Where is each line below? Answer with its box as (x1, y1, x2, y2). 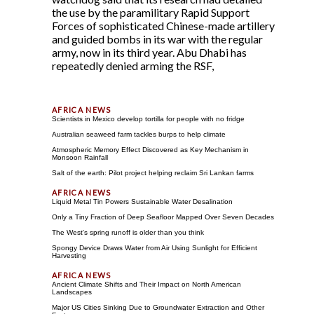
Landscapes (52, 288, 92, 296)
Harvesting (52, 252, 86, 260)
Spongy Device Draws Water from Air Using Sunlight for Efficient (52, 244, 257, 252)
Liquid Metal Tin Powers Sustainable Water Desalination (52, 198, 233, 206)
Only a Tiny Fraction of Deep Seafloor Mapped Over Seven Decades (52, 213, 274, 221)
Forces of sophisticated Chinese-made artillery (52, 19, 275, 33)
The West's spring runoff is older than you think (52, 228, 204, 237)
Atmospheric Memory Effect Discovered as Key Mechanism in (52, 146, 249, 154)
